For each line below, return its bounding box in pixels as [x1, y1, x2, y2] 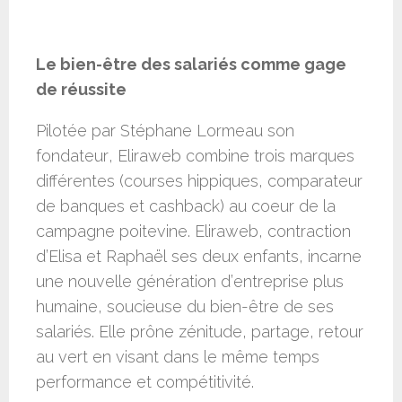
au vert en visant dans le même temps [36, 347, 319, 367]
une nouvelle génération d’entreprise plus [36, 272, 344, 292]
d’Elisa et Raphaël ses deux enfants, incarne [36, 247, 362, 267]
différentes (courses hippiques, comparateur [36, 171, 363, 191]
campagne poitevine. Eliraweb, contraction [36, 222, 351, 241]
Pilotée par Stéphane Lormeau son [36, 121, 294, 141]
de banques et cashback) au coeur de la [36, 197, 336, 216]
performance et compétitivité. [36, 372, 254, 392]
